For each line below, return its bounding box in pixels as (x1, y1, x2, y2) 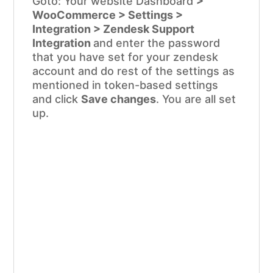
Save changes (81, 93, 157, 106)
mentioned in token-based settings (32, 79, 219, 92)
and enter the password (93, 37, 221, 50)
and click (32, 93, 82, 106)
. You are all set (156, 93, 236, 106)
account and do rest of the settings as (32, 65, 235, 78)
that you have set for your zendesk (32, 51, 219, 64)
